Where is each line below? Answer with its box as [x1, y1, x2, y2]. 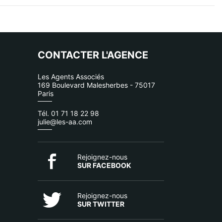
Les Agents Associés [37, 72, 104, 81]
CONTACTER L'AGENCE [37, 49, 148, 61]
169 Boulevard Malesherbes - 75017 [37, 81, 155, 89]
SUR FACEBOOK [77, 161, 131, 169]
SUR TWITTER [77, 200, 124, 208]
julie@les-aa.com [37, 117, 92, 126]
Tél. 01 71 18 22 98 [37, 109, 99, 117]
